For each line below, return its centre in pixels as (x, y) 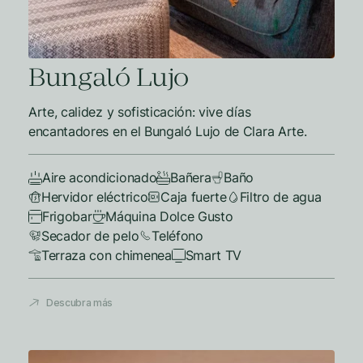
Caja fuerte (194, 197)
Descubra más (80, 303)
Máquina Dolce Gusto (169, 216)
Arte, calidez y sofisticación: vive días (140, 112)
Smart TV (214, 255)
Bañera (191, 177)
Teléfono (177, 236)
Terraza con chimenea (107, 255)
